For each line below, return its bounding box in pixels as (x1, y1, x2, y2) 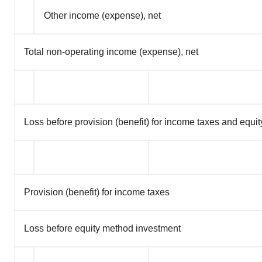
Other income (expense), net (44, 11, 161, 21)
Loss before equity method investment (24, 223, 181, 234)
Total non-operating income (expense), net (24, 47, 198, 57)
